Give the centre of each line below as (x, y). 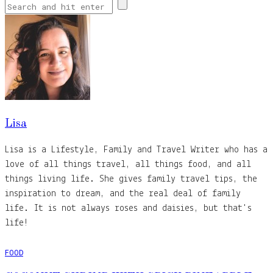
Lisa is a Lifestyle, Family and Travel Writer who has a (136, 150)
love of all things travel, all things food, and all (128, 164)
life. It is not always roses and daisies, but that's (128, 208)
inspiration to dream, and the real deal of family (123, 193)
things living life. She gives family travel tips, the (131, 179)
